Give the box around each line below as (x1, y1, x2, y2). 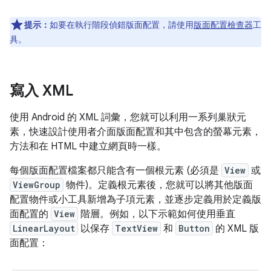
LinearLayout (13, 223, 75, 235)
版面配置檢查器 (194, 19, 253, 31)
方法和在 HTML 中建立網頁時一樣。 (10, 140, 166, 153)
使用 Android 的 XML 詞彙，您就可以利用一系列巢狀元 (10, 111, 246, 124)
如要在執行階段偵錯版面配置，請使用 (50, 19, 194, 31)
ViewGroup (13, 179, 60, 191)
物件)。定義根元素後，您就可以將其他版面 (64, 179, 253, 192)
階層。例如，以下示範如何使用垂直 (78, 208, 235, 221)
